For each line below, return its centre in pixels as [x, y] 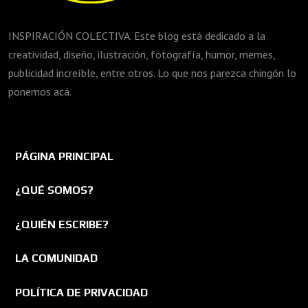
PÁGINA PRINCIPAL [64, 156]
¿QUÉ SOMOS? [54, 190]
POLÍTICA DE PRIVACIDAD [81, 292]
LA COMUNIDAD [56, 258]
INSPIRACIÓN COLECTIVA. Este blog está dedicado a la [137, 36]
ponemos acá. [40, 92]
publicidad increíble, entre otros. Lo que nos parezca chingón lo [152, 73]
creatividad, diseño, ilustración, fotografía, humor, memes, [142, 55]
